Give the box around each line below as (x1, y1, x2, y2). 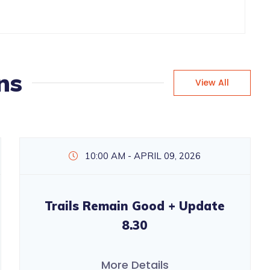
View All (195, 76, 230, 89)
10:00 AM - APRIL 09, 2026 (83, 150, 201, 162)
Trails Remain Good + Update (45, 198, 225, 214)
